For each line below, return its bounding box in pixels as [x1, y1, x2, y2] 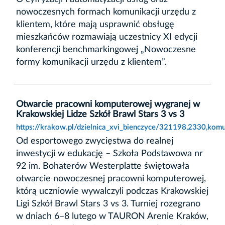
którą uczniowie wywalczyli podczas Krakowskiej [16, 186, 208, 196]
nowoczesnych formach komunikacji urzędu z [16, 7, 196, 17]
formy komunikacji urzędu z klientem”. [16, 57, 166, 67]
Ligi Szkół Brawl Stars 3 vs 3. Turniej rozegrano [16, 199, 200, 208]
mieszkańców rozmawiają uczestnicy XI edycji [16, 32, 197, 42]
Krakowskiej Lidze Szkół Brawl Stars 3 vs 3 [16, 109, 184, 119]
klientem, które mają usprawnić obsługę [16, 20, 174, 29]
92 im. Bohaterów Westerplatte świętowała [16, 161, 189, 171]
